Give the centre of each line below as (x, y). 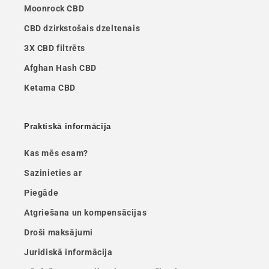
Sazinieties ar (53, 173)
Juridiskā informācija (68, 252)
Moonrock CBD (54, 8)
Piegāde (41, 193)
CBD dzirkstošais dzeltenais (82, 28)
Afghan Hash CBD (60, 68)
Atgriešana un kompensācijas (86, 213)
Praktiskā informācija (68, 126)
